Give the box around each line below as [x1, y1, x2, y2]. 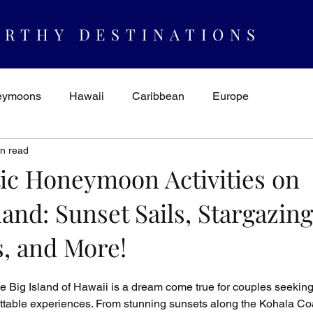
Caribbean [132, 89, 184, 103]
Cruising [201, 145, 242, 159]
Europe [212, 89, 249, 103]
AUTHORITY [108, 145, 173, 159]
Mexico [270, 145, 306, 159]
